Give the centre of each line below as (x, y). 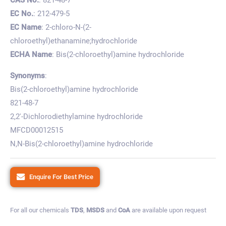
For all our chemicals (40, 210)
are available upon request (168, 210)
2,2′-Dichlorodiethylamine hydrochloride (76, 116)
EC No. (22, 13)
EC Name (26, 27)
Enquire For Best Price (62, 177)
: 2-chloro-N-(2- (66, 27)
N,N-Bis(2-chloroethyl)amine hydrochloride (81, 144)
